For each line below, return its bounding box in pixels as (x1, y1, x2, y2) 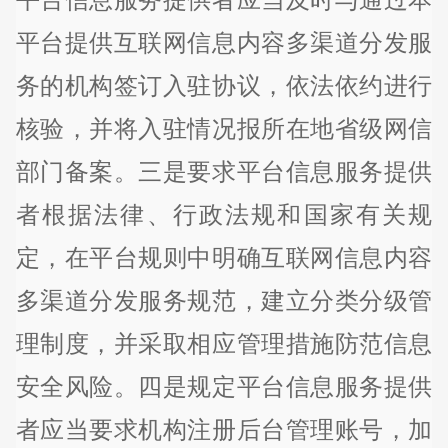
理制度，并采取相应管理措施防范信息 (15, 330, 433, 358)
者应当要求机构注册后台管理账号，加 (15, 416, 433, 444)
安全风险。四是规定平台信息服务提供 (15, 373, 433, 401)
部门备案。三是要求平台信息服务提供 (15, 158, 433, 186)
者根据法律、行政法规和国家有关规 (15, 201, 433, 229)
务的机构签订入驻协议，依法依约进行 (15, 72, 433, 100)
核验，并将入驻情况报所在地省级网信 (15, 115, 433, 143)
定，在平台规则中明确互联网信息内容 (15, 244, 433, 272)
